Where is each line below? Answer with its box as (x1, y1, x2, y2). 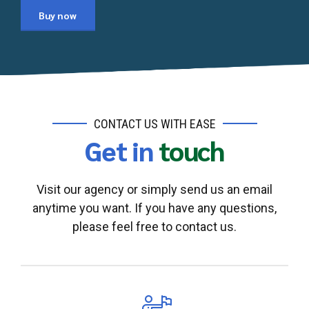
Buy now (39, 8, 77, 21)
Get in (84, 133, 153, 168)
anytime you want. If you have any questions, (32, 200, 277, 215)
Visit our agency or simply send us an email (37, 181, 272, 197)
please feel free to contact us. (72, 219, 237, 234)
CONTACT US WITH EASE (93, 116, 216, 131)
